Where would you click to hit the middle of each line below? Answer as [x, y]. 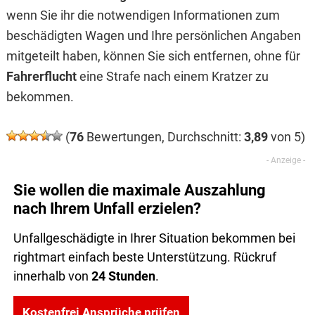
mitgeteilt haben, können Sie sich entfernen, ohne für [153, 56]
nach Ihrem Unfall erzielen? [107, 209]
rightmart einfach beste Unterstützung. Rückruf [144, 257]
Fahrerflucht [43, 77]
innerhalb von [52, 276]
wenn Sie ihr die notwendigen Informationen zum [143, 15]
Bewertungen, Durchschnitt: [163, 137]
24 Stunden [123, 276]
